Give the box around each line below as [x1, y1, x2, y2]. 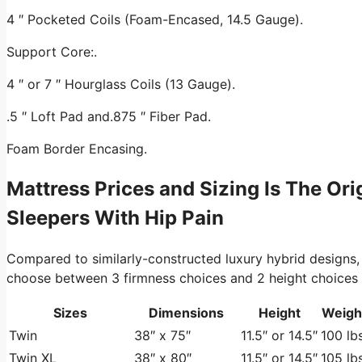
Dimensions [148, 304, 224, 321]
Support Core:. [6, 43, 97, 60]
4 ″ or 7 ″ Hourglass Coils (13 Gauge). [6, 75, 235, 92]
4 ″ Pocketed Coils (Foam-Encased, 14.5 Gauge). [6, 11, 303, 27]
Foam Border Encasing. [6, 140, 147, 157]
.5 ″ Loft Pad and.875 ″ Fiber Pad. [6, 107, 211, 124]
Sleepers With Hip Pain [6, 205, 224, 229]
